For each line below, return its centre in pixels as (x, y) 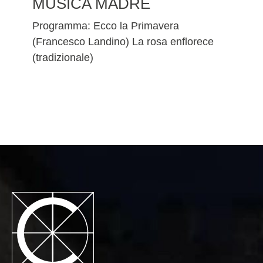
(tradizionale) (63, 58)
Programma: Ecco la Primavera (106, 26)
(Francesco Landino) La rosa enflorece (123, 42)
